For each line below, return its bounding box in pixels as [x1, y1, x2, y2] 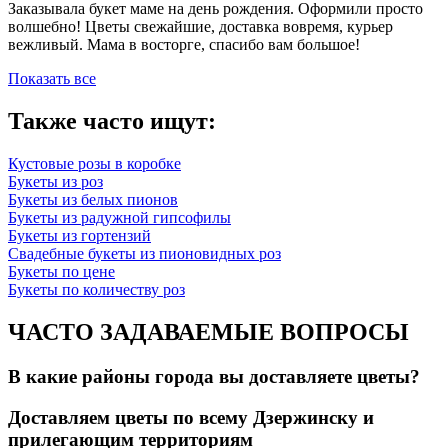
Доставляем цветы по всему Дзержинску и [8, 406, 374, 428]
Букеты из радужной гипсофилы [8, 209, 231, 227]
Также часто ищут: [8, 108, 216, 135]
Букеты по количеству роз [8, 281, 185, 299]
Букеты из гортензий [8, 227, 151, 245]
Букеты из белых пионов [8, 191, 178, 209]
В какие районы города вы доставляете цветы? [8, 365, 420, 387]
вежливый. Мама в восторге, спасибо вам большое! [8, 36, 360, 54]
